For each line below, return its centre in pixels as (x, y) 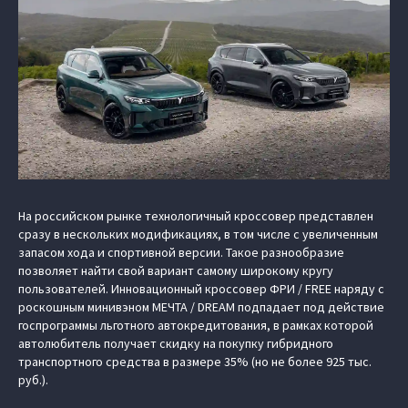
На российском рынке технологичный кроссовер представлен (196, 216)
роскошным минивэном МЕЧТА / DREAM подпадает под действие (201, 307)
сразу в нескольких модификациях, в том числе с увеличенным (198, 234)
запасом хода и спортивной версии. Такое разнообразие (181, 252)
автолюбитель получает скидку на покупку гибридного (176, 343)
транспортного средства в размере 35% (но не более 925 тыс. (195, 362)
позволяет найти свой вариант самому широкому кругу (176, 270)
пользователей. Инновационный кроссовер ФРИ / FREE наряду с (201, 289)
